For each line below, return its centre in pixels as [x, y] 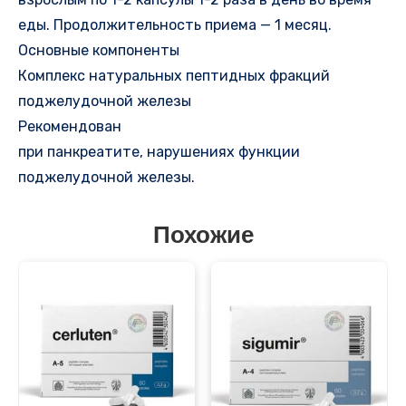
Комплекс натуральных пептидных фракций [174, 75]
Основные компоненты [99, 50]
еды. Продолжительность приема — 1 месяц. [175, 24]
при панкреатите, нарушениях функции [159, 151]
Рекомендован [70, 126]
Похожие [203, 237]
